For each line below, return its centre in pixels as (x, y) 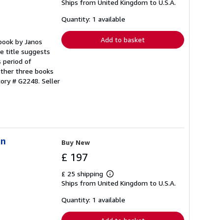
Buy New (76, 142)
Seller (51, 81)
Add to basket (123, 40)
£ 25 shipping (83, 174)
